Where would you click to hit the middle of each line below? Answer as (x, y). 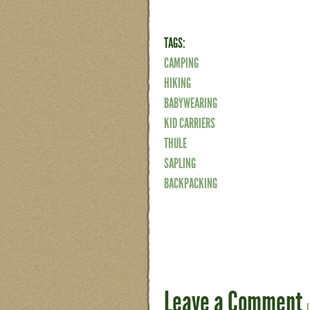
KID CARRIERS (190, 123)
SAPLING (180, 163)
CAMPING (181, 63)
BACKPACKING (191, 183)
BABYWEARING (191, 103)
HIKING (177, 83)
